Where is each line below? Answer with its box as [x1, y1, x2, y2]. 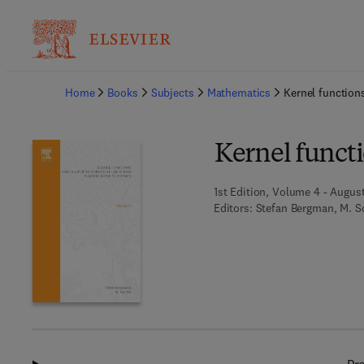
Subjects [150, 85, 194, 100]
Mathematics [206, 85, 271, 100]
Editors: [213, 201, 253, 215]
